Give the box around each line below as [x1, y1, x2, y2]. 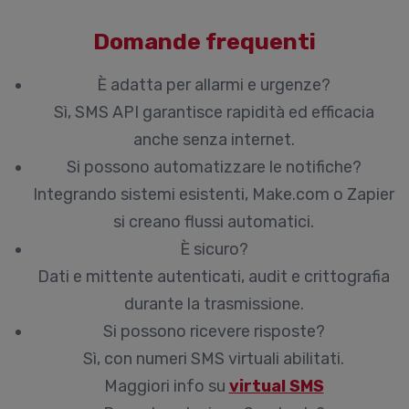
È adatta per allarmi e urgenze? [97, 75, 330, 95]
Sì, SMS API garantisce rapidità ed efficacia [53, 102, 374, 122]
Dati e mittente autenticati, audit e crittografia [37, 267, 390, 287]
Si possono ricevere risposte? [102, 321, 325, 341]
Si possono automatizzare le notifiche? [66, 157, 362, 177]
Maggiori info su [103, 376, 229, 396]
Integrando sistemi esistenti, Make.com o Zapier [33, 184, 394, 204]
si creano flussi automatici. [113, 212, 314, 232]
